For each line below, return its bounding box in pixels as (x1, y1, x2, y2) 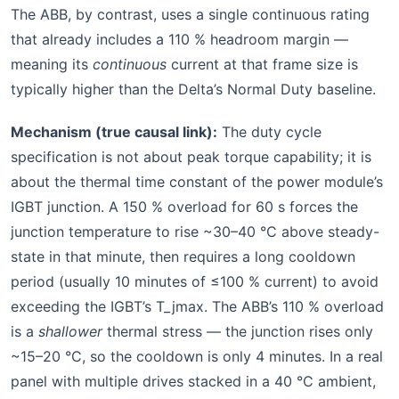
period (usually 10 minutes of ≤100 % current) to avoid (11, 273, 379, 291)
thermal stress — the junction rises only (102, 322, 373, 341)
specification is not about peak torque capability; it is (11, 148, 371, 167)
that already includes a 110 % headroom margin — (11, 30, 348, 49)
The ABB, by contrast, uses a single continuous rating (11, 5, 370, 24)
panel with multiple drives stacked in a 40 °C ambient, (11, 372, 376, 391)
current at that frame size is (167, 55, 358, 74)
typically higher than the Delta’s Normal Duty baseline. (11, 80, 376, 99)
